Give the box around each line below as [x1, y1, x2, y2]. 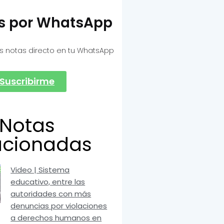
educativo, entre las [10, 176, 85, 187]
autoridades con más [10, 188, 91, 199]
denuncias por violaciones [10, 200, 107, 211]
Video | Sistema [10, 164, 70, 175]
